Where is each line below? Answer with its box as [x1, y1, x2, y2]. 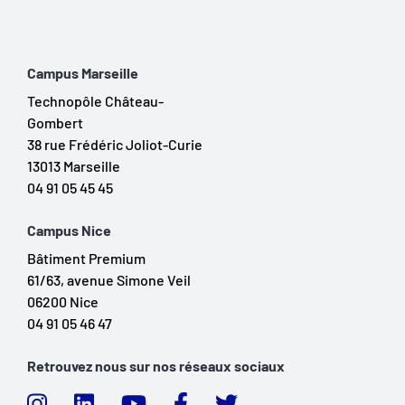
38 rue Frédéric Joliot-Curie [27, 136, 202, 153]
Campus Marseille [27, 64, 138, 81]
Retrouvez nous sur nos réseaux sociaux [27, 357, 285, 374]
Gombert [27, 114, 83, 131]
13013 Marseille [27, 157, 120, 174]
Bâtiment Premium [27, 250, 146, 267]
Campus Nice [27, 221, 111, 239]
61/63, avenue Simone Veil [27, 271, 191, 288]
